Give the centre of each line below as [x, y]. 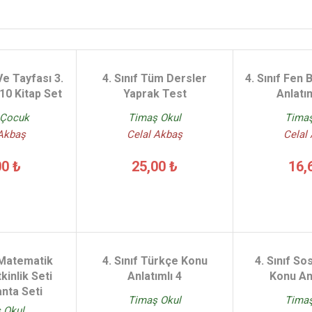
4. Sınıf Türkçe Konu [155, 261]
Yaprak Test [155, 94]
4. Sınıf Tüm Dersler [155, 78]
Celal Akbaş [155, 135]
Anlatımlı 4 [155, 276]
